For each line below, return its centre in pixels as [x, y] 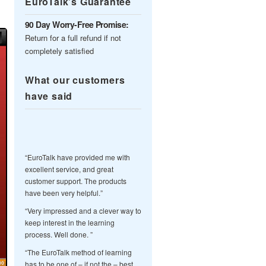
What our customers [75, 80]
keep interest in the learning [70, 222]
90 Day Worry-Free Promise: [77, 24]
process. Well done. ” [59, 234]
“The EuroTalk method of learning [78, 252]
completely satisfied [59, 51]
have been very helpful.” [64, 193]
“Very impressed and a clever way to [83, 210]
